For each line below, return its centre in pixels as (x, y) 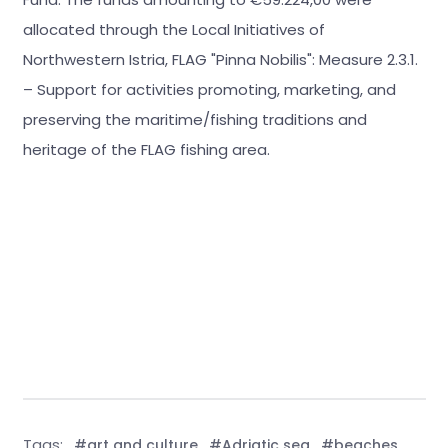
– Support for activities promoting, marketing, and (209, 90)
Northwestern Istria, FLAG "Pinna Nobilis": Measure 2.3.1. (220, 60)
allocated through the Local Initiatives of (173, 30)
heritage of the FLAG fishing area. (146, 150)
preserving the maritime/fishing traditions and (194, 120)
